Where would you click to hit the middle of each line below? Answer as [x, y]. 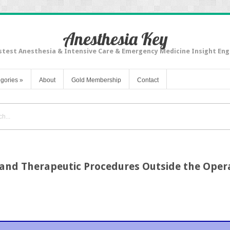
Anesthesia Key [115, 39]
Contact [148, 80]
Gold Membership [96, 80]
